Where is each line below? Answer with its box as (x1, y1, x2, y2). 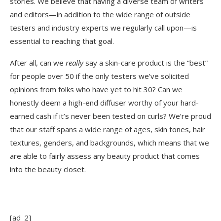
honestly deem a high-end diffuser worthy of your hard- (10, 98, 199, 108)
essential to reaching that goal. (10, 36, 114, 46)
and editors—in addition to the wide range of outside (10, 9, 190, 20)
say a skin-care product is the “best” (83, 58, 208, 68)
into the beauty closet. (10, 164, 86, 175)
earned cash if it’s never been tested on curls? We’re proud (10, 111, 211, 121)
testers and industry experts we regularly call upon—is (10, 23, 197, 33)
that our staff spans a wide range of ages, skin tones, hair (10, 124, 205, 135)
